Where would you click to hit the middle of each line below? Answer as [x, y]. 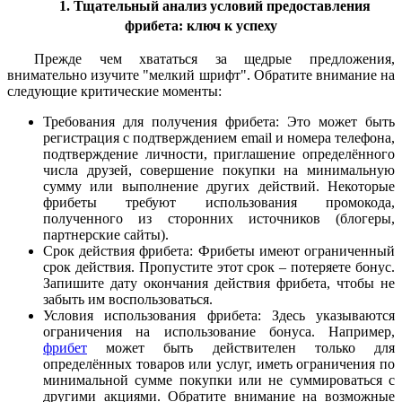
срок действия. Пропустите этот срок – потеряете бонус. [219, 267]
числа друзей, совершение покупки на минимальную [219, 170]
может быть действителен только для [241, 348]
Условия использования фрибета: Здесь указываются [219, 316]
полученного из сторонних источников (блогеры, [219, 219]
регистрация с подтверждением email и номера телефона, [219, 138]
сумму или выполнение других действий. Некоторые [219, 187]
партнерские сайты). [106, 235]
